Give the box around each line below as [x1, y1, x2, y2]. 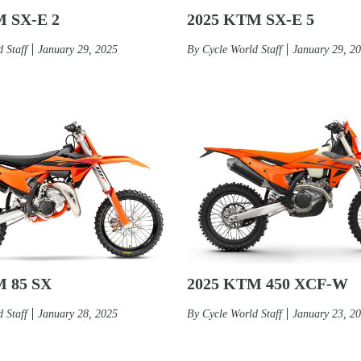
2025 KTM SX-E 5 [187, 10, 314, 28]
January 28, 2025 [38, 307, 118, 320]
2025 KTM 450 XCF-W [187, 274, 348, 293]
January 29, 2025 [38, 43, 118, 56]
